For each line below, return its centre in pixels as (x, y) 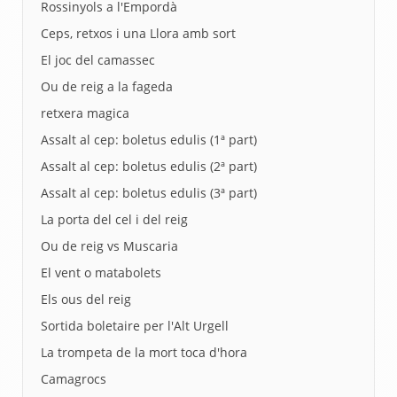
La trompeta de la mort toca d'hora (144, 352)
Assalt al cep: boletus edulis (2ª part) (149, 166)
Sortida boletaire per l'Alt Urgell (135, 326)
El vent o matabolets (101, 272)
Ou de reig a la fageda (107, 86)
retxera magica (85, 113)
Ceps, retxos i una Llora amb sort (138, 33)
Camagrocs (74, 379)
